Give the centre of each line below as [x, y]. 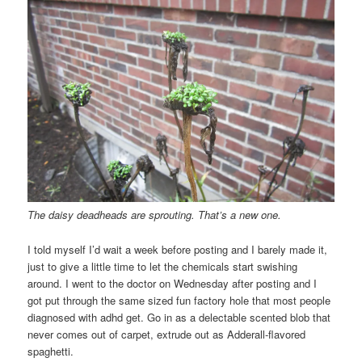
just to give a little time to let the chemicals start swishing [163, 266]
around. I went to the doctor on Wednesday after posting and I [173, 283]
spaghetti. [51, 351]
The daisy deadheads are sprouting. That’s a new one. [155, 215]
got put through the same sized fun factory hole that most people [179, 300]
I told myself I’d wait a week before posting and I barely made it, [178, 249]
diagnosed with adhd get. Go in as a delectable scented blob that [179, 317]
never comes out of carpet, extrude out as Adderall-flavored [167, 334]
